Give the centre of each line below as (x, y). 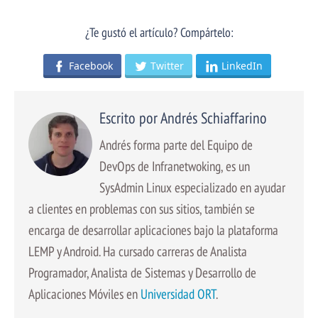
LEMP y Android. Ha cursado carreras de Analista (138, 251)
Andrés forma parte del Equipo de (176, 145)
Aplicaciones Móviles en (84, 294)
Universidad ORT (178, 294)
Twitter (167, 66)
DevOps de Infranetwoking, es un (175, 166)
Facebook (91, 66)
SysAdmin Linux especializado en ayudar (192, 187)
